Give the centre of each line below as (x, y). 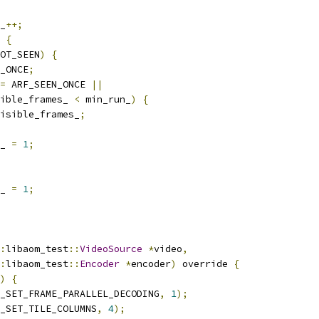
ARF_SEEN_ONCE (48, 84)
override (205, 264)
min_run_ (105, 99)
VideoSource (111, 249)
